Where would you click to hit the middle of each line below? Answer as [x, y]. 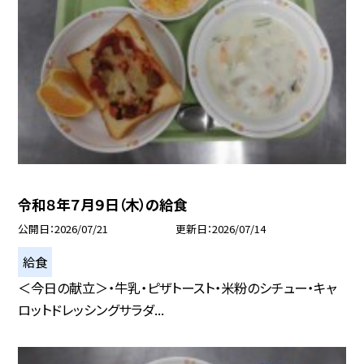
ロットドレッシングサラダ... [91, 309]
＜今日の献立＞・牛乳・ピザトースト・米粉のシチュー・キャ [178, 287]
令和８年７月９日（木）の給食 [103, 204]
